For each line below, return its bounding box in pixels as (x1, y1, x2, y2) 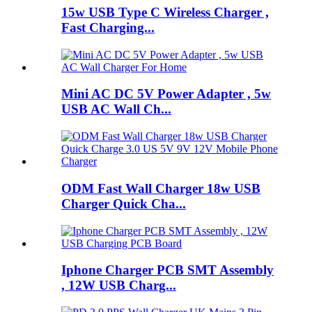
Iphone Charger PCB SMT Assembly (61, 263, 274, 278)
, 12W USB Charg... (61, 278, 176, 293)
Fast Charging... (61, 19, 155, 35)
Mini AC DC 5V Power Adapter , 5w (61, 86, 271, 102)
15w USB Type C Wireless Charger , (61, 4, 269, 19)
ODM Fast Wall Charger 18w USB (61, 180, 260, 196)
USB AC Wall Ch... (61, 102, 171, 117)
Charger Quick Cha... (61, 196, 186, 211)
